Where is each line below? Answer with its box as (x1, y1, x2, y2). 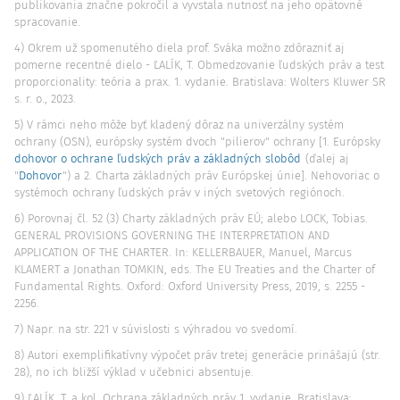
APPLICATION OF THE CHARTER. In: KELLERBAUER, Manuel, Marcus (14, 246, 352, 259)
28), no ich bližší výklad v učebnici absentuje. (14, 365, 254, 379)
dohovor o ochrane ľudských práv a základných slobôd (14, 152, 301, 165)
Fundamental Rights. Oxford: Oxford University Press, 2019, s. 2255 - (14, 279, 365, 293)
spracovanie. (14, 15, 80, 29)
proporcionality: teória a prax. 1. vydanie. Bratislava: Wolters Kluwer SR (14, 75, 386, 88)
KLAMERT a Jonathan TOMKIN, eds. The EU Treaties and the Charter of (14, 262, 375, 276)
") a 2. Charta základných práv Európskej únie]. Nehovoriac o (62, 169, 379, 182)
